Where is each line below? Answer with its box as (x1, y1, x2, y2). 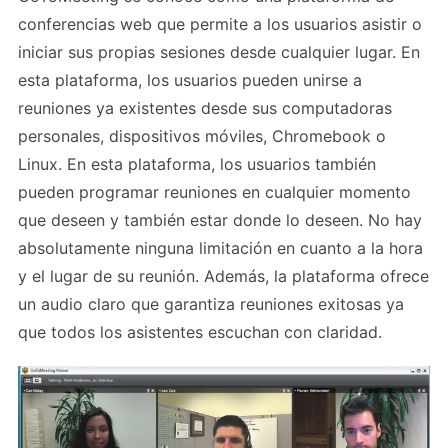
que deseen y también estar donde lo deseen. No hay (18, 209, 422, 230)
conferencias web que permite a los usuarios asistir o (18, 13, 422, 34)
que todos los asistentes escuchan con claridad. (18, 321, 382, 342)
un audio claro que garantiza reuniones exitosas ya (18, 293, 404, 314)
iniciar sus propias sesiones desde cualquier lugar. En (18, 41, 420, 62)
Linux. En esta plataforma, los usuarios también (18, 153, 376, 174)
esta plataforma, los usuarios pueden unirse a (18, 69, 362, 90)
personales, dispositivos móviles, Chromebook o (18, 125, 386, 146)
